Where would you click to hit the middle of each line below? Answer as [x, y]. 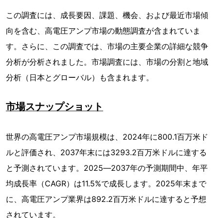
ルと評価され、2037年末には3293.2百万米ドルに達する [106, 152]
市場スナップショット [54, 107]
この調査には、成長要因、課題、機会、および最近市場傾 [107, 15]
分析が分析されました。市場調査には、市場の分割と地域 [107, 62]
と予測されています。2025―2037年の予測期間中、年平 [107, 168]
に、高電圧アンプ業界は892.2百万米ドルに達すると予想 [106, 199]
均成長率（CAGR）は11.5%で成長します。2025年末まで [106, 183]
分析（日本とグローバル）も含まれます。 [80, 77]
